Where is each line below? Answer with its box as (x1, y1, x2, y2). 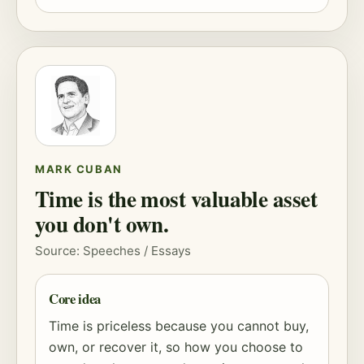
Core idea (49, 288, 101, 309)
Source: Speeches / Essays (35, 243, 191, 258)
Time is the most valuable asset (35, 183, 318, 214)
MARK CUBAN (35, 162, 123, 175)
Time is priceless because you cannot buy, (49, 318, 309, 334)
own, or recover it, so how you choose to (49, 339, 303, 355)
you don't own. (35, 208, 169, 240)
